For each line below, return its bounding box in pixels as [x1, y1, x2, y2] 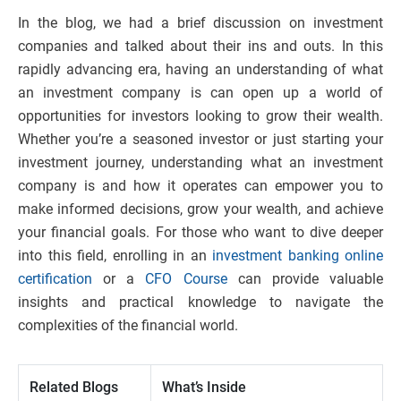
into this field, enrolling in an [18, 247, 212, 265]
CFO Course [145, 270, 227, 288]
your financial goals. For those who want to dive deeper [18, 224, 383, 242]
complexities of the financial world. [18, 317, 238, 335]
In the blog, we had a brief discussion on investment [18, 14, 383, 32]
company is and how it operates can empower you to [18, 177, 383, 195]
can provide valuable [226, 270, 384, 288]
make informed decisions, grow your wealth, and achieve [18, 200, 383, 218]
